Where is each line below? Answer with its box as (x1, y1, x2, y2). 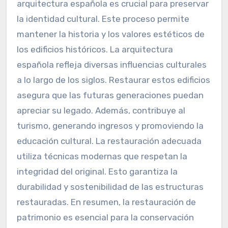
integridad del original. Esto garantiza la (16, 166, 178, 177)
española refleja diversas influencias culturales (16, 59, 207, 70)
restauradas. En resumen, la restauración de (16, 196, 196, 207)
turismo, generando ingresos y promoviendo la (16, 120, 204, 131)
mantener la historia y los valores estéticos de (16, 28, 205, 39)
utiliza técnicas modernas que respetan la (16, 151, 187, 161)
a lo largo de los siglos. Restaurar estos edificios (16, 74, 210, 85)
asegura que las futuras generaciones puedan (16, 90, 204, 100)
